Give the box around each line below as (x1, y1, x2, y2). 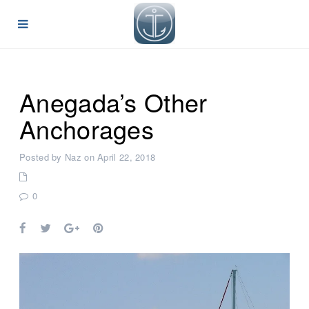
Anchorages (19, 111, 154, 146)
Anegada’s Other (19, 84, 208, 119)
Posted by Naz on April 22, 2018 (19, 150, 156, 163)
